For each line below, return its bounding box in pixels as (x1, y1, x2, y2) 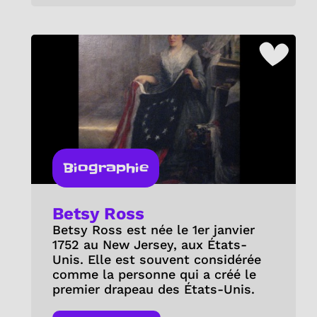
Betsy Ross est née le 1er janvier (52, 221, 255, 237)
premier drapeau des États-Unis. (52, 281, 255, 296)
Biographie (62, 158, 149, 177)
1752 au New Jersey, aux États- (52, 236, 247, 252)
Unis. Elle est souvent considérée (52, 251, 261, 267)
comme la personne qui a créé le (52, 266, 256, 282)
